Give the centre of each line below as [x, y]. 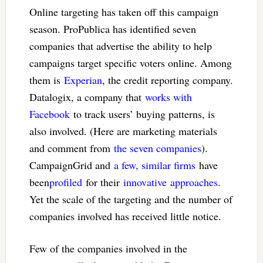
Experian [83, 80]
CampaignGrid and [71, 165]
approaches [194, 182]
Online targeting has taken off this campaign [124, 12]
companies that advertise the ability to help [120, 46]
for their [102, 182]
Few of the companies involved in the [108, 249]
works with [168, 97]
